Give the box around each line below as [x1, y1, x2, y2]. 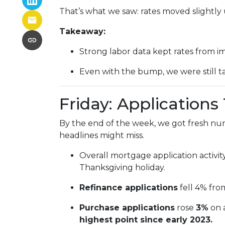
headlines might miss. [59, 131, 144, 140]
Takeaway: [59, 27, 105, 36]
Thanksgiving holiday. [79, 163, 165, 172]
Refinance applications [79, 183, 178, 192]
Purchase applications [79, 203, 175, 212]
